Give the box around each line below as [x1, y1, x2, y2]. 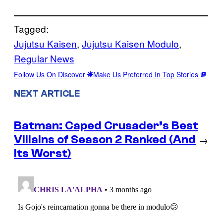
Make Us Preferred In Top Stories [93, 69, 200, 79]
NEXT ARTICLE [14, 88, 80, 100]
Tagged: [14, 21, 49, 35]
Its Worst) [14, 147, 71, 161]
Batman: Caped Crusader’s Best [14, 119, 198, 133]
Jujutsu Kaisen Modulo [82, 36, 179, 50]
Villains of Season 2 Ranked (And [14, 133, 196, 147]
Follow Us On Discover [14, 69, 87, 79]
